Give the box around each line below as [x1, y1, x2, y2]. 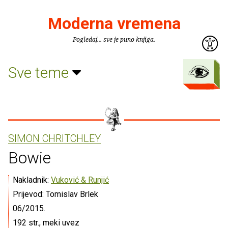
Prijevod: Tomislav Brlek [13, 189, 98, 199]
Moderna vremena [47, 14, 181, 33]
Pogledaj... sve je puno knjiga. [73, 35, 155, 44]
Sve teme [8, 63, 72, 81]
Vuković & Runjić [51, 175, 109, 185]
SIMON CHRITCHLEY [8, 132, 101, 145]
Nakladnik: [13, 175, 51, 185]
